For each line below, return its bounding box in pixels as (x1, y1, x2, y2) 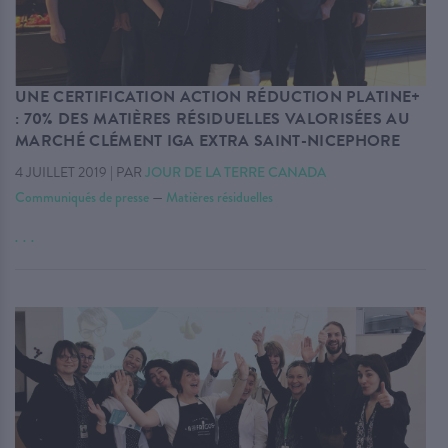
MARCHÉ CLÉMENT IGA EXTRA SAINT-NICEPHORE (15, 128, 401, 153)
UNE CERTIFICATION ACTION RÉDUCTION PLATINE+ (15, 84, 421, 109)
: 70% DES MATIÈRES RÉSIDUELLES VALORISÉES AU (15, 106, 411, 131)
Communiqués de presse (15, 186, 149, 207)
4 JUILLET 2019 (15, 161, 107, 183)
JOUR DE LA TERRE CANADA (145, 161, 326, 182)
